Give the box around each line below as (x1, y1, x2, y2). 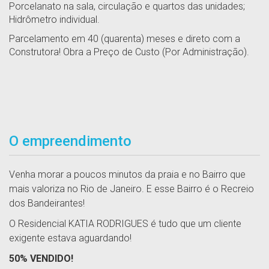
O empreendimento (9, 133, 131, 150)
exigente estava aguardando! (9, 232, 131, 244)
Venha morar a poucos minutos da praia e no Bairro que (9, 169, 246, 180)
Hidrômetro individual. (9, 14, 100, 25)
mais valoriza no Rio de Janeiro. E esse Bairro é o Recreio (9, 183, 254, 195)
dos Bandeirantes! (9, 198, 85, 209)
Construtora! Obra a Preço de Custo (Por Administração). (9, 46, 249, 58)
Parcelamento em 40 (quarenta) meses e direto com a (9, 33, 240, 44)
